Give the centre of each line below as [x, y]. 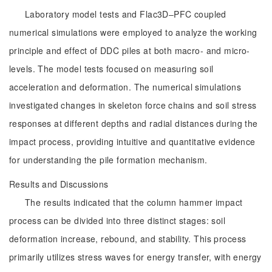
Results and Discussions [59, 184]
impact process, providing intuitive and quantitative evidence [132, 141]
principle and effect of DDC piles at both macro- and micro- [130, 50]
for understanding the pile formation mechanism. [108, 160]
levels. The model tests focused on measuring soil [111, 69]
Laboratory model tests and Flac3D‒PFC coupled [126, 14]
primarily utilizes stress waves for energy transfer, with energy [135, 257]
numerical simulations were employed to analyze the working [133, 32]
